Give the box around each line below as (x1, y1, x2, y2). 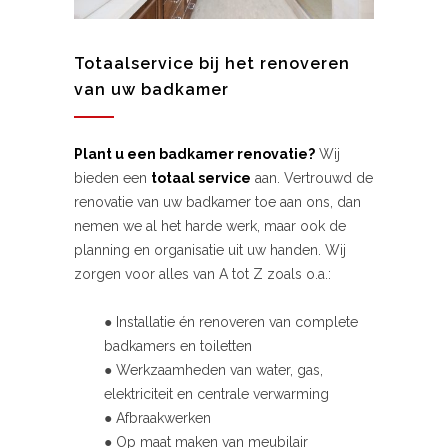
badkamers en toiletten (104, 337, 252, 354)
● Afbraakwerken (104, 409, 211, 426)
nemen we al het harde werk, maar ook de (74, 217, 346, 234)
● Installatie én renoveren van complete (104, 313, 358, 330)
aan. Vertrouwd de (251, 169, 373, 186)
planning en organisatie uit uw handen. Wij (74, 241, 346, 258)
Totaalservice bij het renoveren (74, 53, 350, 73)
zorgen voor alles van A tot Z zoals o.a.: (74, 265, 331, 282)
